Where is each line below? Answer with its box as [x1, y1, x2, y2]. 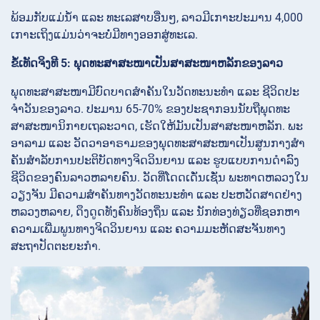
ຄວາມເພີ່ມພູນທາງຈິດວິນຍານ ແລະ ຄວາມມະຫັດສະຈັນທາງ [11, 222, 286, 236]
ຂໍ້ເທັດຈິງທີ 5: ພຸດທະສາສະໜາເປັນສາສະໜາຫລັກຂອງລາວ [11, 56, 283, 71]
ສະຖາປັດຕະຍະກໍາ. [11, 239, 101, 254]
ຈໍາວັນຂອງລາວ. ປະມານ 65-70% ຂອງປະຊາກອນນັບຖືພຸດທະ [11, 102, 290, 116]
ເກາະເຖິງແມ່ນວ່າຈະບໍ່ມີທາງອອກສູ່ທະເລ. [11, 28, 198, 42]
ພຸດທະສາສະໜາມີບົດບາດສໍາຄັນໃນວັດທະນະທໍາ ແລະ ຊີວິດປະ [11, 85, 299, 99]
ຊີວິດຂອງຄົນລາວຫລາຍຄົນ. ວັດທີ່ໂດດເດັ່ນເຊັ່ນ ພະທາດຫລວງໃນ [11, 171, 309, 185]
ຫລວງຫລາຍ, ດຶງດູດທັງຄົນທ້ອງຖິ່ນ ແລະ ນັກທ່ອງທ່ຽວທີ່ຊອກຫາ [11, 205, 300, 219]
